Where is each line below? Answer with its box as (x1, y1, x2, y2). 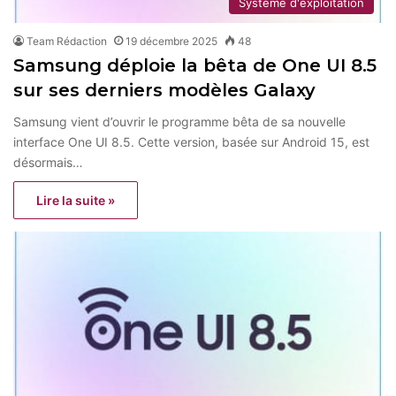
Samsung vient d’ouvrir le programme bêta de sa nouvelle (13, 113, 346, 129)
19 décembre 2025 (126, 34, 217, 48)
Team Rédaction (27, 34, 107, 48)
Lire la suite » (36, 192, 115, 208)
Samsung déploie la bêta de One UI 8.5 (13, 54, 377, 76)
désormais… (13, 154, 83, 170)
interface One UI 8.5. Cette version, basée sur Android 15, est (13, 133, 369, 149)
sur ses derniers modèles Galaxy (13, 79, 316, 101)
